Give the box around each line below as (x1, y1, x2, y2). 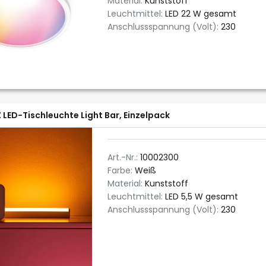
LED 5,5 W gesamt (165, 191, 238, 202)
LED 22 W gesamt (165, 8, 236, 20)
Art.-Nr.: (107, 151, 140, 163)
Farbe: (107, 164, 135, 176)
